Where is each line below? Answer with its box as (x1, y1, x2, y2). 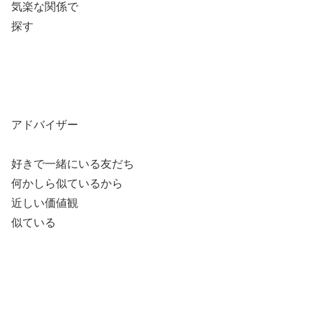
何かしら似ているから (11, 177, 123, 190)
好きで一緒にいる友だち (11, 158, 134, 170)
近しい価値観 (11, 197, 78, 210)
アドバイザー (11, 119, 78, 131)
